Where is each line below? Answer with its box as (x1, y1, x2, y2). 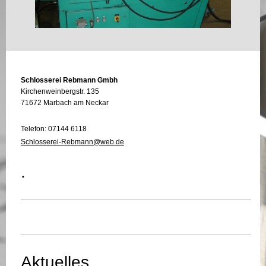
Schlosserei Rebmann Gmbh (21, 76, 118, 85)
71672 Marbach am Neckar (21, 99, 109, 107)
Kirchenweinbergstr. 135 (21, 87, 99, 96)
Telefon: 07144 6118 (21, 125, 87, 134)
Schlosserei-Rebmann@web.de (21, 138, 124, 147)
